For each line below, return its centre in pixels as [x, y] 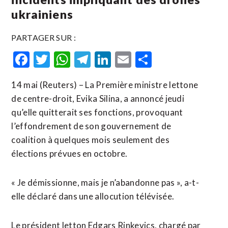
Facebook [64, 59]
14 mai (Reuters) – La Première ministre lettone [105, 85]
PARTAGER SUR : [44, 37]
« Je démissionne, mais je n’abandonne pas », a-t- [105, 182]
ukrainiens [42, 14]
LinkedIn [142, 59]
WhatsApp [109, 59]
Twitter [77, 59]
